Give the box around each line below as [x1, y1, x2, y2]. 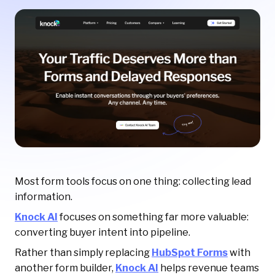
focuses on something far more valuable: [58, 211, 249, 223]
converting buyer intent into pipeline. [15, 227, 190, 239]
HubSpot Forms [152, 247, 228, 259]
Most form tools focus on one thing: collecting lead [15, 176, 251, 188]
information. [15, 191, 72, 203]
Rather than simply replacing [15, 247, 152, 259]
